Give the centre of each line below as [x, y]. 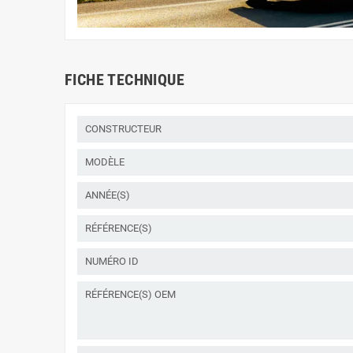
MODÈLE [105, 162]
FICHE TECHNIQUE [124, 79]
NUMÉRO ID [112, 261]
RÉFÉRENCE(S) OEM [130, 294]
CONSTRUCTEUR [123, 128]
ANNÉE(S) [108, 195]
